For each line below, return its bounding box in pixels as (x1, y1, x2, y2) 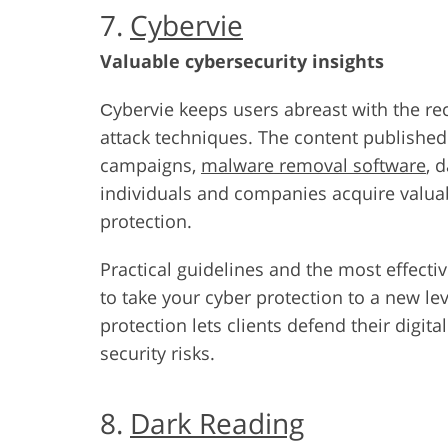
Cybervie (130, 5, 243, 44)
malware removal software (201, 152, 426, 177)
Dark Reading (130, 403, 304, 442)
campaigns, (100, 152, 201, 177)
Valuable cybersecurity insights (100, 48, 384, 73)
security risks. (100, 340, 215, 365)
